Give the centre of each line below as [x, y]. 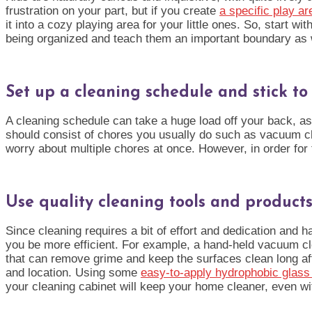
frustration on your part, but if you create [112, 10]
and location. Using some [73, 273]
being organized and [58, 38]
